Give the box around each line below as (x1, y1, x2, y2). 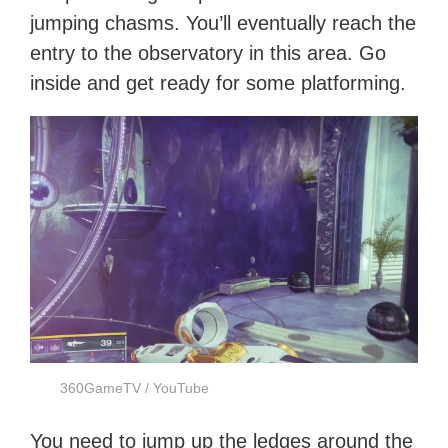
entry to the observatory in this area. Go (30, 42, 387, 65)
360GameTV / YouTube (60, 379, 210, 396)
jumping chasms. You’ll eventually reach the (30, 12, 417, 35)
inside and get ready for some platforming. (30, 72, 407, 95)
